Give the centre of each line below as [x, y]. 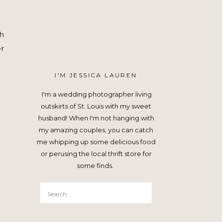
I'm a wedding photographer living [96, 94]
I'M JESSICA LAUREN [96, 75]
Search [58, 191]
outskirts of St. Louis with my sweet [96, 106]
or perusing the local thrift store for [96, 154]
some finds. [96, 166]
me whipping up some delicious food [96, 142]
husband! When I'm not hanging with [96, 118]
